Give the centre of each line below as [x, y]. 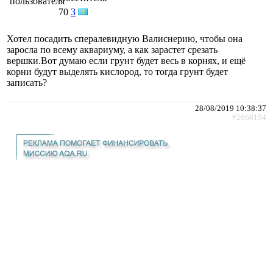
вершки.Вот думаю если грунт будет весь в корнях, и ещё [126, 60]
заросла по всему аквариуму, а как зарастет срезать [112, 49]
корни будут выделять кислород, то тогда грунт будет [117, 71]
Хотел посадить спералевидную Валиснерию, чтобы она [125, 38]
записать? [27, 82]
